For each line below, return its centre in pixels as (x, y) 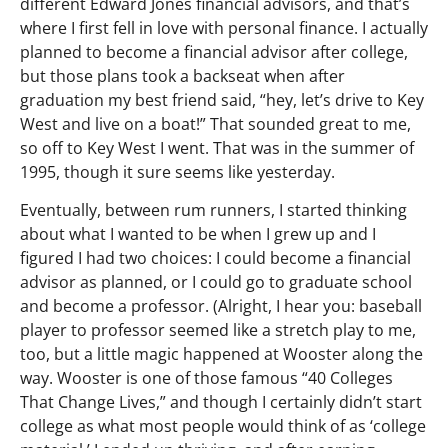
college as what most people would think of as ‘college (223, 426)
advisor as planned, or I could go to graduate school (216, 282)
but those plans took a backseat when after (182, 76)
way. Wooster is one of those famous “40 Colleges (206, 378)
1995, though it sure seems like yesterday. (177, 172)
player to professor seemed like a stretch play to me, (218, 330)
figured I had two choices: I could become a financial (215, 258)
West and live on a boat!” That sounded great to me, (215, 124)
